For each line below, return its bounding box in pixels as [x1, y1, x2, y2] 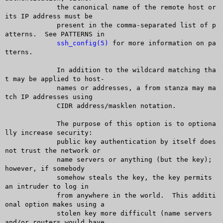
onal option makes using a [4, 200, 105, 208]
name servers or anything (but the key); [4, 155, 37, 163]
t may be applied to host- [4, 75, 105, 83]
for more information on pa [108, 39, 216, 47]
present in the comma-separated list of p [4, 21, 37, 29]
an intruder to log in [4, 182, 89, 190]
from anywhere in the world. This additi [4, 191, 37, 199]
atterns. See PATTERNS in [4, 30, 105, 38]
